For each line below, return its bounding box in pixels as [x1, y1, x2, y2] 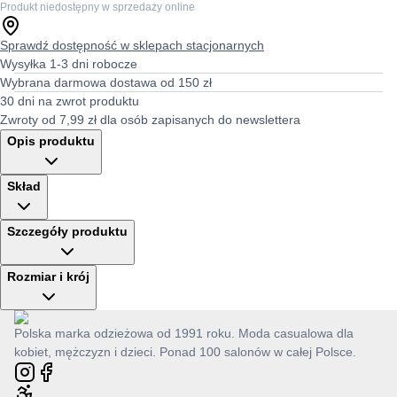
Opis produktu [7, 134, 95, 148]
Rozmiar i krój [7, 269, 90, 284]
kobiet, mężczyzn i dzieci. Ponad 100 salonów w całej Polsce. [14, 345, 356, 359]
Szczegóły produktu [7, 224, 128, 238]
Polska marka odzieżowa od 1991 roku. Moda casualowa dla [14, 326, 354, 340]
